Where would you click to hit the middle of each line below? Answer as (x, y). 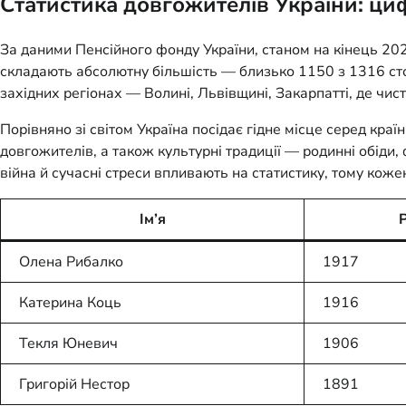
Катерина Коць (70, 303)
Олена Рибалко (71, 262)
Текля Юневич (68, 344)
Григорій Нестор (74, 385)
